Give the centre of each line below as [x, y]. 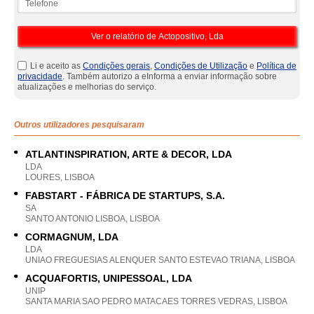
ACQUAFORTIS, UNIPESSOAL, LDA [109, 278]
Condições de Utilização [201, 66]
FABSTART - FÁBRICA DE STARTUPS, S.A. [125, 196]
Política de [277, 66]
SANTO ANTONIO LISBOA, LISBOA [93, 219]
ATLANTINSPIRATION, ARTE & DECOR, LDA [129, 154]
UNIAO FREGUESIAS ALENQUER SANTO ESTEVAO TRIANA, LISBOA [160, 260]
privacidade [40, 76]
